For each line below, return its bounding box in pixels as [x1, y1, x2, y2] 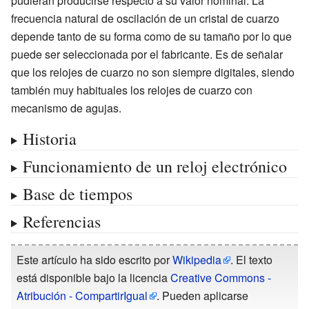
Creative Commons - [170, 269, 271, 286]
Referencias [22, 210, 101, 232]
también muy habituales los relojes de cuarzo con [11, 81, 252, 98]
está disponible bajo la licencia [17, 269, 170, 286]
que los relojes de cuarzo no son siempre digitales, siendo [11, 63, 295, 80]
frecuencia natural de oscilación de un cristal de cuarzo [11, 10, 279, 26]
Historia [22, 127, 77, 150]
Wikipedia [172, 251, 221, 268]
